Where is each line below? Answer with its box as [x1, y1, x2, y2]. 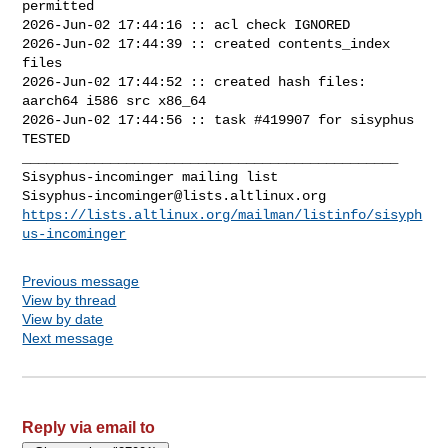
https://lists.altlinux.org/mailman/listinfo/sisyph [22, 206, 423, 223]
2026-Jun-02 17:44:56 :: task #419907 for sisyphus [22, 111, 415, 128]
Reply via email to [22, 418, 156, 436]
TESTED [22, 130, 71, 147]
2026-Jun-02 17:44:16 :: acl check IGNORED [22, 16, 351, 33]
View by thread [22, 291, 117, 308]
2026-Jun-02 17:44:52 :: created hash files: [22, 73, 367, 90]
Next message [22, 329, 114, 346]
